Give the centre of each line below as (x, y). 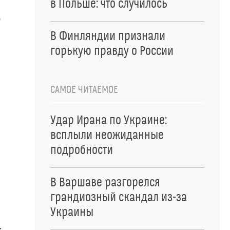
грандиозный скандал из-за (119, 198)
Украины (72, 213)
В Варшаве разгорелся (105, 183)
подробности (82, 150)
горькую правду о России (112, 51)
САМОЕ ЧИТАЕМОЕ (84, 90)
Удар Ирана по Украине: (109, 121)
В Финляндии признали (108, 36)
